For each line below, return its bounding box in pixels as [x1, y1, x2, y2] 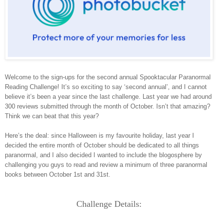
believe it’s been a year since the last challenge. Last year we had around [5, 93, 212, 101]
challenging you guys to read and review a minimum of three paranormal [5, 161, 207, 169]
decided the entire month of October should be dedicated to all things [5, 142, 199, 149]
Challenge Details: [76, 199, 142, 209]
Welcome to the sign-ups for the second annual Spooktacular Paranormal [5, 73, 211, 81]
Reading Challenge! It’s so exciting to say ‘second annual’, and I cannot [5, 83, 207, 91]
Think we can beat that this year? [5, 112, 99, 120]
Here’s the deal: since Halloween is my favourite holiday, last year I [5, 132, 194, 140]
